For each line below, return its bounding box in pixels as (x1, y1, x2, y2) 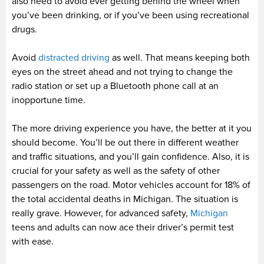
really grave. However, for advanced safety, (12, 207, 190, 219)
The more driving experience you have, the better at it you (12, 122, 252, 134)
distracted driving (38, 51, 110, 64)
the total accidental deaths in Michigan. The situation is (12, 193, 238, 205)
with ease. (12, 235, 54, 247)
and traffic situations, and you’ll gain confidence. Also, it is (12, 150, 249, 163)
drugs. (12, 23, 37, 35)
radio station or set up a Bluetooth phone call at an (12, 80, 219, 92)
